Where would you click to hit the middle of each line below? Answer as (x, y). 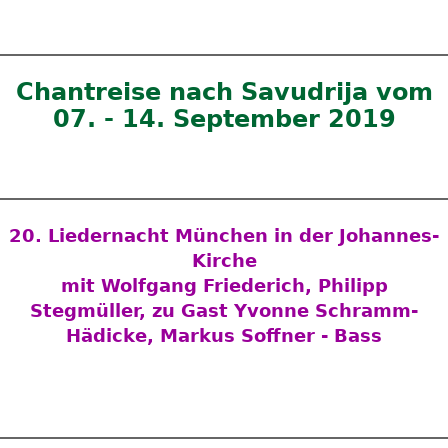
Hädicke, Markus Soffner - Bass (224, 335)
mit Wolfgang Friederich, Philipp (224, 285)
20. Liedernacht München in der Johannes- (224, 235)
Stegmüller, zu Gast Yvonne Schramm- (224, 310)
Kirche (224, 260)
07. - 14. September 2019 (224, 119)
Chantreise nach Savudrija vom (224, 92)
